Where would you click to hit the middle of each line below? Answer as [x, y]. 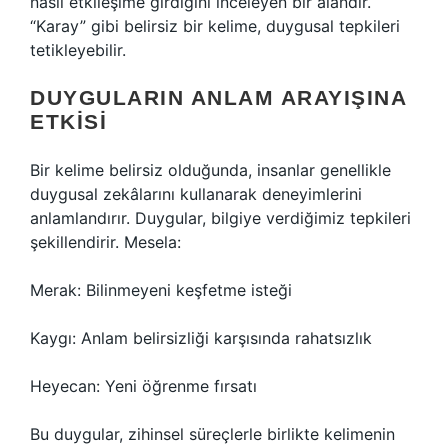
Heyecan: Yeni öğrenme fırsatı [143, 386]
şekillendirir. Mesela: [105, 242]
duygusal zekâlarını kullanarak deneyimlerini [196, 194]
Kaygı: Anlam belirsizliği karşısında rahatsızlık [201, 338]
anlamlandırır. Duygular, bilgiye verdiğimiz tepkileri [220, 218]
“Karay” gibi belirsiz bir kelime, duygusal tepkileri [215, 26]
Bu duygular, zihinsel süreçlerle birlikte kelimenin [212, 434]
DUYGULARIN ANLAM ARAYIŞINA [218, 97]
